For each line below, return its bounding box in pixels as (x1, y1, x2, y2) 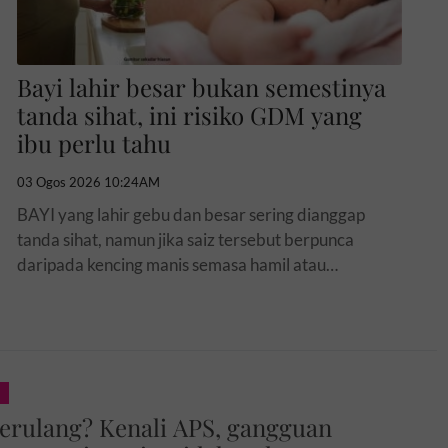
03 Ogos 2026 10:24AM (16, 173, 160, 190)
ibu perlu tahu (16, 126, 171, 159)
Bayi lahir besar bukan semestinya (16, 70, 386, 103)
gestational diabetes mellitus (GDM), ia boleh (16, 278, 343, 300)
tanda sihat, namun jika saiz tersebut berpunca (16, 228, 354, 250)
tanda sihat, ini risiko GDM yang (16, 98, 362, 131)
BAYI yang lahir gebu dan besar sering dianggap (16, 203, 365, 225)
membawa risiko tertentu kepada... (16, 303, 270, 325)
